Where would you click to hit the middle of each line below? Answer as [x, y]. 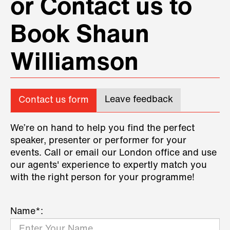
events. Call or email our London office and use [113, 154]
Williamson [74, 64]
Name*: [27, 212]
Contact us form [54, 101]
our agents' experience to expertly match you [109, 166]
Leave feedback [139, 100]
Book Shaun [80, 36]
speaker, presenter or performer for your [98, 141]
